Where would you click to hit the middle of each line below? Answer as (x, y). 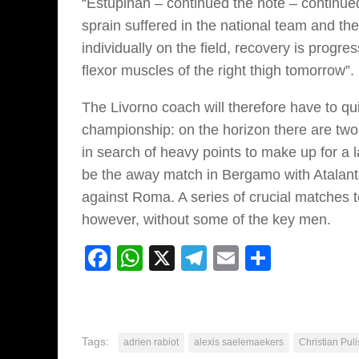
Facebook (167, 258)
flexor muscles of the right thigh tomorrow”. (218, 70)
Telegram (260, 258)
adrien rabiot (151, 342)
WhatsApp (202, 258)
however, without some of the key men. (206, 219)
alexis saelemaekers (239, 342)
